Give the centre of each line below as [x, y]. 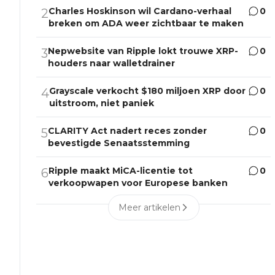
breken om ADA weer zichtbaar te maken [146, 24]
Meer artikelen [149, 208]
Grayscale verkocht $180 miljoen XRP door [148, 91]
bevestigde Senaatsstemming [119, 143]
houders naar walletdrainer [112, 64]
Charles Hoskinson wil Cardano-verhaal [140, 11]
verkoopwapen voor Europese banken [138, 183]
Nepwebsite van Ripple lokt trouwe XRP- [143, 51]
